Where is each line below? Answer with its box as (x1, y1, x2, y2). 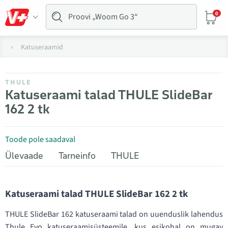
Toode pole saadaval (5, 134, 75, 145)
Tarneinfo (59, 150, 96, 161)
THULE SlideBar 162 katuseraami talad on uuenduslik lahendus (5, 209, 223, 220)
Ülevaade (5, 150, 43, 161)
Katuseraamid (21, 42, 63, 52)
